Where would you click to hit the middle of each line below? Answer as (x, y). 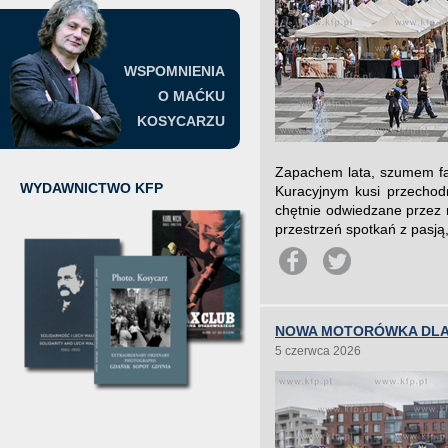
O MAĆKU (191, 96)
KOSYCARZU (181, 121)
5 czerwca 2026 (318, 351)
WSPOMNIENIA (174, 71)
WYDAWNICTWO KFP (91, 188)
